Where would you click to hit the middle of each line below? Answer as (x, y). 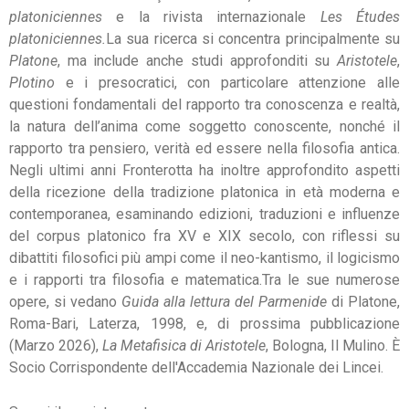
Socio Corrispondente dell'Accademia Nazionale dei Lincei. (196, 367)
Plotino (32, 82)
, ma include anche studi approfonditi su (197, 60)
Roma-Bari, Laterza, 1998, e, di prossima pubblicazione (204, 323)
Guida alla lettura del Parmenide (226, 301)
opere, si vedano (65, 301)
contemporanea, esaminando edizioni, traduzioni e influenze (204, 214)
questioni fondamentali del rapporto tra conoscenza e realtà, (204, 104)
